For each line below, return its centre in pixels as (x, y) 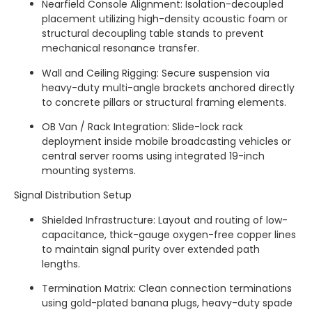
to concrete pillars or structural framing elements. (164, 102)
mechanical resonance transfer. (120, 48)
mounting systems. (89, 170)
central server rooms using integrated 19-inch (153, 156)
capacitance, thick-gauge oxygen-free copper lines (169, 234)
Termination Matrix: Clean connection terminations (167, 289)
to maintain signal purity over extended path (151, 249)
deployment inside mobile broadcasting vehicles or (166, 141)
